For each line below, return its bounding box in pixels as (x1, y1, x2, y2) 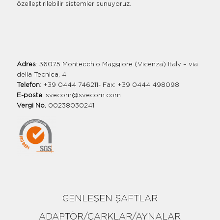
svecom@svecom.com (45, 92, 121, 99)
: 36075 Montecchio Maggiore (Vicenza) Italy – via (35, 61, 198, 68)
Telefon (16, 82, 40, 89)
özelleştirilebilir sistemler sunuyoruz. (16, 1, 131, 8)
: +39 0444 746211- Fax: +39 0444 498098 (39, 82, 179, 89)
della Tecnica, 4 (16, 72, 66, 79)
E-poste (16, 92, 42, 99)
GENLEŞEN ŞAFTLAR (62, 194, 158, 204)
